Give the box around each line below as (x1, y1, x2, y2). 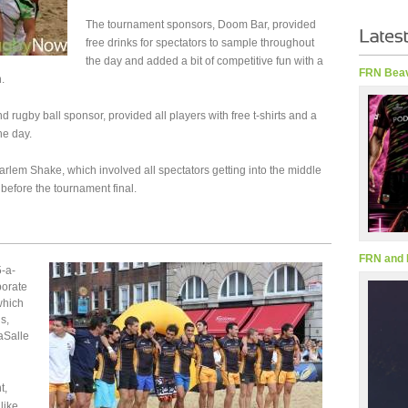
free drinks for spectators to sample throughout (86, 36, 314, 49)
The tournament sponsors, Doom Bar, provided (86, 18, 316, 31)
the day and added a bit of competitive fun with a (86, 55, 323, 67)
